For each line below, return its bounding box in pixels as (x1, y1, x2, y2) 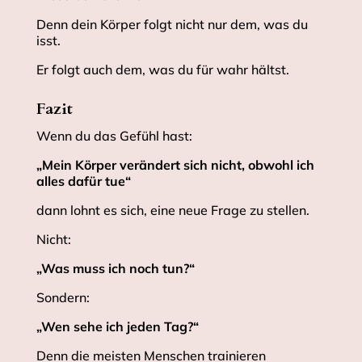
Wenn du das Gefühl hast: (36, 128, 192, 145)
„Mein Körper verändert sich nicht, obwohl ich (36, 157, 314, 174)
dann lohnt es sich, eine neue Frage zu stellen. (36, 202, 309, 219)
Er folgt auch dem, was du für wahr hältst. (36, 61, 289, 78)
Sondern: (36, 289, 90, 306)
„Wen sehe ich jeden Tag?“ (36, 318, 199, 335)
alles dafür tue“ (36, 173, 131, 190)
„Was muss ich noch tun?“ (36, 260, 195, 277)
